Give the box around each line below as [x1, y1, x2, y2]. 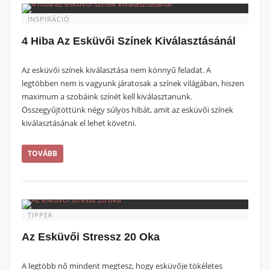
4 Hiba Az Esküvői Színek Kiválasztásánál [22, 35, 236, 47]
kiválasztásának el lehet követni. [22, 118, 136, 128]
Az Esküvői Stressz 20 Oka [22, 231, 160, 243]
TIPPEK [28, 210, 53, 219]
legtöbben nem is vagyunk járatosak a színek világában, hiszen [22, 78, 244, 89]
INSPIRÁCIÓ [28, 14, 70, 24]
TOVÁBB [28, 148, 57, 159]
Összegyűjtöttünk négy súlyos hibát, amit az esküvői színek [22, 104, 233, 115]
